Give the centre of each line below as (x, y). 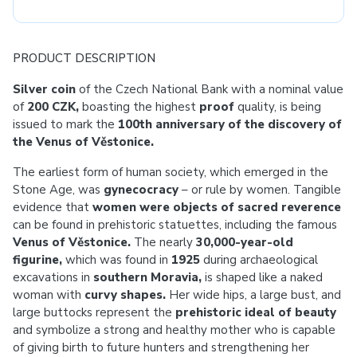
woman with (49, 295)
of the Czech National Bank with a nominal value (210, 89)
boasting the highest (139, 107)
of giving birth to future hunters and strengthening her (161, 347)
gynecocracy (141, 190)
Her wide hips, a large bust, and (253, 295)
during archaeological (259, 260)
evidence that (53, 207)
